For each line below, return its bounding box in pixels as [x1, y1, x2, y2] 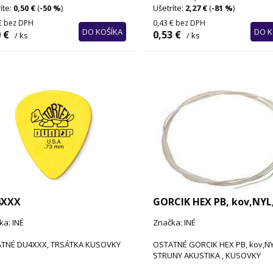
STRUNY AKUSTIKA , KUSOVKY [152, 250, 261, 261]
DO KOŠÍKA [82, 26, 122, 37]
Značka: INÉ [152, 217, 196, 229]
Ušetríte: [152, 2, 185, 13]
